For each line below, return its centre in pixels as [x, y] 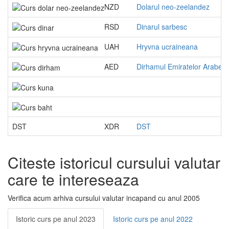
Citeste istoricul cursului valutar [114, 162]
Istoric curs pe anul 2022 [153, 219]
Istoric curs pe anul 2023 [56, 219]
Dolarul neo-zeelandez [173, 7]
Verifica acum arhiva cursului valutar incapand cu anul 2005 [104, 198]
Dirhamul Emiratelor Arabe [179, 66]
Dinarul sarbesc [162, 27]
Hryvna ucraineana [167, 47]
